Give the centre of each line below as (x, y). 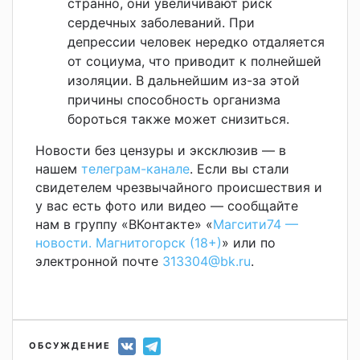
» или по (249, 242)
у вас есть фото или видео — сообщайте (167, 205)
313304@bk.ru (207, 261)
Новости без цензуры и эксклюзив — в (161, 150)
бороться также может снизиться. (178, 119)
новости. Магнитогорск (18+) (129, 242)
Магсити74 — (256, 224)
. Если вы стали (239, 168)
